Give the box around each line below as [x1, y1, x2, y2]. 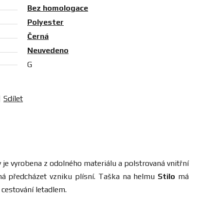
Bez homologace [27, 3, 88, 13]
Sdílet [3, 94, 23, 104]
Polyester [27, 18, 64, 27]
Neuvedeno [27, 46, 69, 55]
